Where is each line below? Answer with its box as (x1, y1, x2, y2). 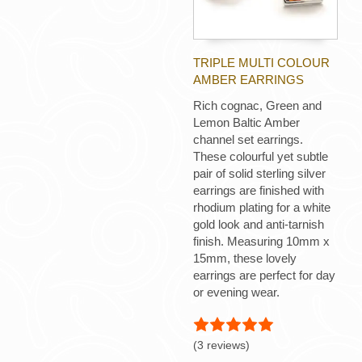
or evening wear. (193, 285, 280, 300)
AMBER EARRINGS (193, 73, 304, 87)
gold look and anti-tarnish (193, 217, 324, 232)
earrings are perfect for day (193, 268, 335, 283)
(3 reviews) (193, 339, 250, 352)
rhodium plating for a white (193, 200, 330, 215)
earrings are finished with (193, 183, 324, 198)
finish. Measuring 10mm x (193, 234, 330, 249)
